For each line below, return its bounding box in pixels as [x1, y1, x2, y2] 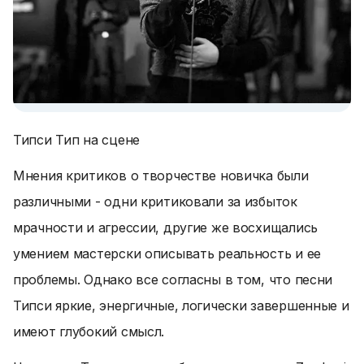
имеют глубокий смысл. [13, 323, 165, 340]
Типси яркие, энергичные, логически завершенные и [13, 297, 349, 314]
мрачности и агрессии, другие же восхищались [13, 219, 318, 236]
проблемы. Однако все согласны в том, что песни [13, 271, 333, 288]
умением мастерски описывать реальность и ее [13, 245, 321, 262]
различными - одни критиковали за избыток [13, 193, 297, 210]
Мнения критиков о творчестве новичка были [13, 167, 309, 184]
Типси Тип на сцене [13, 132, 140, 148]
